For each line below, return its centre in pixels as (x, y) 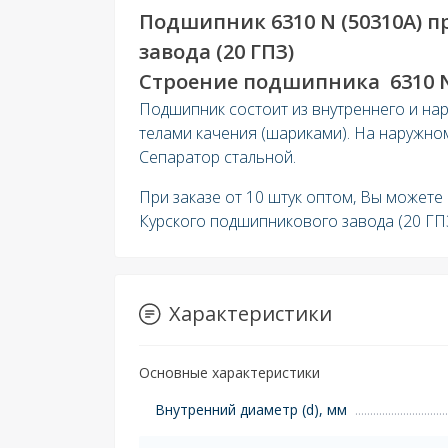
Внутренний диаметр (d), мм (251, 409)
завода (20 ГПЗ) (216, 51)
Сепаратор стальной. (219, 156)
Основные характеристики (229, 372)
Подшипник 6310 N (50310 (271, 21)
